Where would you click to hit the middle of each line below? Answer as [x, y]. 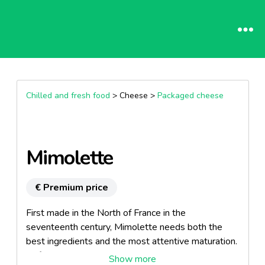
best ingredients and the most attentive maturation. [131, 241]
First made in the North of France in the [106, 213]
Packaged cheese [190, 96]
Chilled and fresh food [68, 96]
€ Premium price [71, 188]
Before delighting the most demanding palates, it [126, 256]
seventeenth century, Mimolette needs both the [124, 227]
